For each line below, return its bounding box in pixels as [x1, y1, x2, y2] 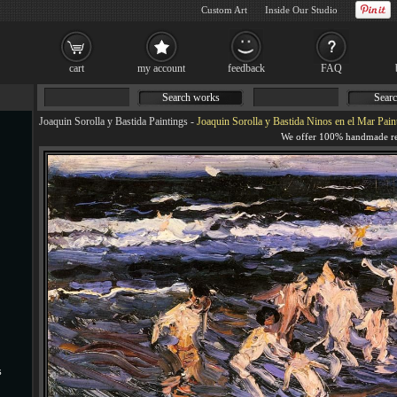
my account [137, 62, 185, 74]
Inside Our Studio [265, 4, 338, 15]
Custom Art [201, 4, 247, 15]
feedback [228, 62, 265, 74]
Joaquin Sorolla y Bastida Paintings [39, 115, 188, 128]
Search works [161, 91, 220, 104]
